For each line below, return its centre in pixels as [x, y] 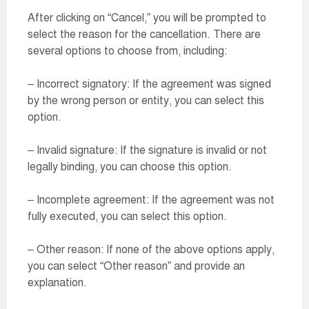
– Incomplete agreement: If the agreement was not [151, 200]
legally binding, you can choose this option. [130, 167]
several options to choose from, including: [127, 51]
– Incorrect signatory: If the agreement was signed [149, 84]
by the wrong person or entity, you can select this [146, 101]
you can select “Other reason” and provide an [136, 266]
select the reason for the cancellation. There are [144, 34]
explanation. [57, 283]
